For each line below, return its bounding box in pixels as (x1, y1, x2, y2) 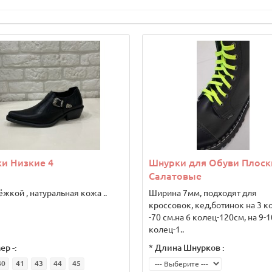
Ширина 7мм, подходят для (149, 188, 257, 198)
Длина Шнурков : (155, 243, 225, 253)
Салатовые (149, 171, 202, 182)
